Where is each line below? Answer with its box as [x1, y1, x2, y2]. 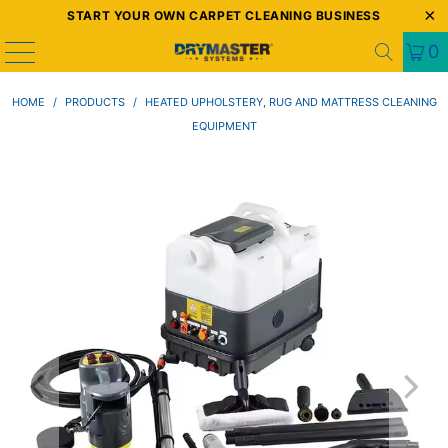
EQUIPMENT [191, 119, 257, 133]
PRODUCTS [64, 95, 125, 109]
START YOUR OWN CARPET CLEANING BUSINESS [67, 8, 381, 23]
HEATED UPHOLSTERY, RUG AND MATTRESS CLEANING [144, 95, 437, 109]
